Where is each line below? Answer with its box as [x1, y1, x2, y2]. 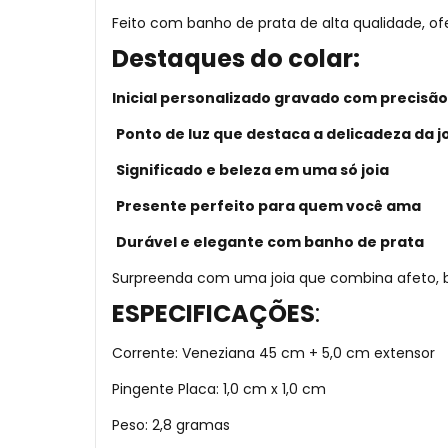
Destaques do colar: [112, 42, 360, 75]
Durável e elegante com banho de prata [116, 232, 424, 252]
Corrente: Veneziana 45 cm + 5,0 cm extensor [112, 343, 435, 363]
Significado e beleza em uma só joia [116, 160, 389, 180]
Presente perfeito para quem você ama [116, 196, 421, 216]
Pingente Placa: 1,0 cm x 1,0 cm [112, 379, 326, 399]
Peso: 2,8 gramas [112, 415, 230, 435]
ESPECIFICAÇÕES [112, 297, 315, 330]
